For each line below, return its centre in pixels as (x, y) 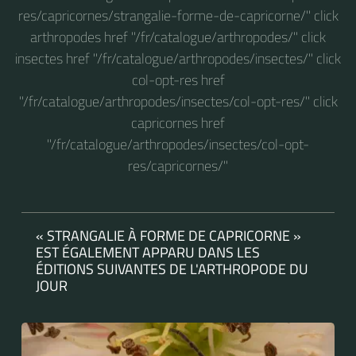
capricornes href (178, 122)
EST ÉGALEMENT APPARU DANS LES (148, 252)
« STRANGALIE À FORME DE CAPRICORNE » (168, 235)
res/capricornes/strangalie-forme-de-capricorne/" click (178, 15)
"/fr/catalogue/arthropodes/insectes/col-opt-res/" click (178, 101)
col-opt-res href (178, 79)
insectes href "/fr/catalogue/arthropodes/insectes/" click (178, 58)
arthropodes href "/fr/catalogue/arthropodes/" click (178, 37)
